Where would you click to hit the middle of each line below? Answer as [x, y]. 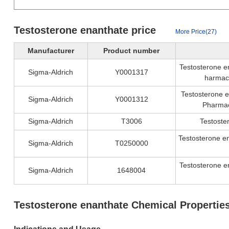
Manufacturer [51, 51]
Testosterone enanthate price [86, 30]
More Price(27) [196, 32]
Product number [132, 51]
